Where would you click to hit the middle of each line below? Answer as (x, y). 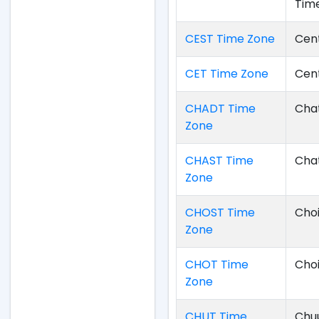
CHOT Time (217, 265)
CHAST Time (220, 161)
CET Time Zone (227, 74)
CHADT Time (221, 109)
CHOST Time (220, 213)
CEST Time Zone (230, 39)
